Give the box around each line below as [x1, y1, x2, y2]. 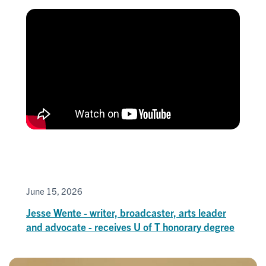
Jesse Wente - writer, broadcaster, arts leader [26, 206, 226, 219]
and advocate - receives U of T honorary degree [26, 220, 235, 233]
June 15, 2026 [26, 185, 83, 197]
